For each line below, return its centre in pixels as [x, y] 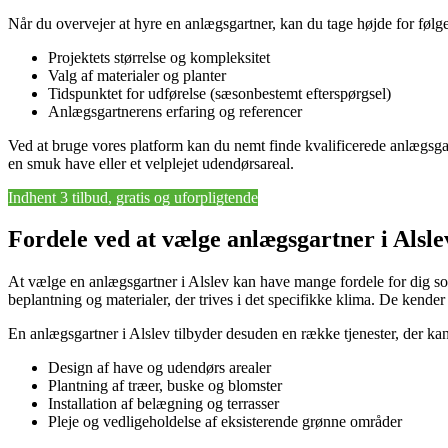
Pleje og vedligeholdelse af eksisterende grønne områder [225, 422]
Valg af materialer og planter [137, 75]
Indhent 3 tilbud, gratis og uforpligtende [133, 197]
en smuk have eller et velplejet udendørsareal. [151, 163]
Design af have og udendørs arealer [159, 368]
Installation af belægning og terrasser [163, 404]
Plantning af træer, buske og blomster [165, 386]
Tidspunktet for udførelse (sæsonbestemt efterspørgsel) [219, 93]
